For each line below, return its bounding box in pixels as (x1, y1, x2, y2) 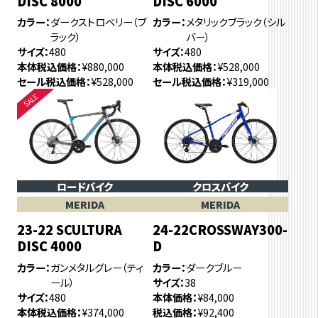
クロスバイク (192, 179, 249, 194)
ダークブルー (186, 259, 243, 275)
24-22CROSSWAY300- (153, 220, 288, 239)
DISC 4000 (16, 236, 82, 256)
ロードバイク (56, 179, 113, 194)
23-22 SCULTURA (16, 220, 122, 239)
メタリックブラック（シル (186, 14, 286, 30)
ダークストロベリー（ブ (50, 14, 146, 30)
